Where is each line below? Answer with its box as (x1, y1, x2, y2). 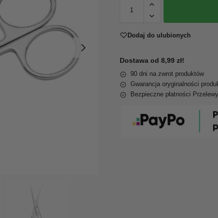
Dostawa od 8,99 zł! (119, 56, 184, 65)
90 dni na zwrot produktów (130, 70, 204, 78)
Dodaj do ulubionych (127, 31, 191, 39)
